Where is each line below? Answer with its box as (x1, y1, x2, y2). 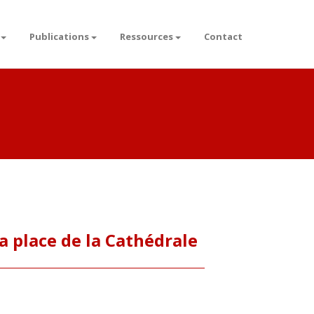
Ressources (120, 30, 173, 43)
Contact (204, 30, 243, 43)
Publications (29, 30, 89, 43)
